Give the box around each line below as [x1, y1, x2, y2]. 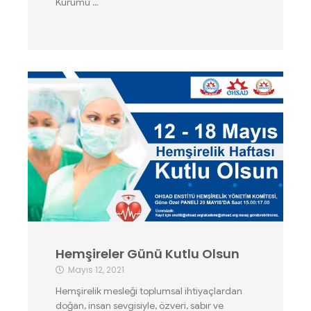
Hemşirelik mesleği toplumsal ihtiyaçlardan [56, 285, 242, 297]
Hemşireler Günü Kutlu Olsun [56, 245, 239, 262]
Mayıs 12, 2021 [68, 264, 124, 276]
